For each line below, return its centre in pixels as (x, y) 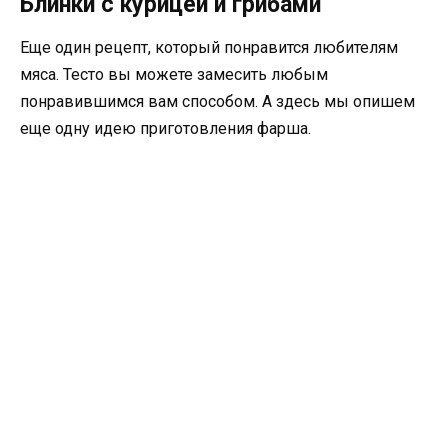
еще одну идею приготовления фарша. (165, 128)
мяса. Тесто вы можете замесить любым (174, 74)
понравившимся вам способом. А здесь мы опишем (217, 101)
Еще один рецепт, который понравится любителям (209, 47)
